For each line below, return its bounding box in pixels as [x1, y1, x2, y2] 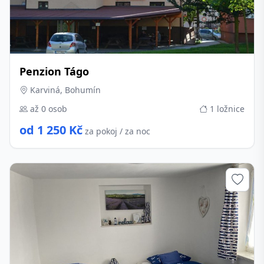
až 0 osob [28, 103, 67, 114]
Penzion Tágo [19, 64, 89, 78]
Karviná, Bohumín [28, 84, 101, 95]
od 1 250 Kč [19, 122, 82, 138]
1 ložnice [207, 103, 245, 114]
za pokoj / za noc [85, 126, 150, 137]
